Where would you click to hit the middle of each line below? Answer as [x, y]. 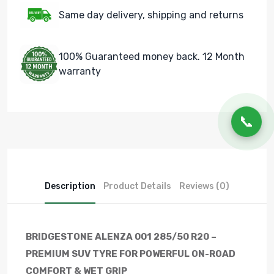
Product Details [137, 186]
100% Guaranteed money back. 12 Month [152, 56]
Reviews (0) [204, 186]
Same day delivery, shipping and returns [151, 15]
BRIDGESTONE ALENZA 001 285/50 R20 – [121, 236]
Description [70, 186]
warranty [80, 71]
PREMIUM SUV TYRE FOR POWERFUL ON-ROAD [131, 254]
